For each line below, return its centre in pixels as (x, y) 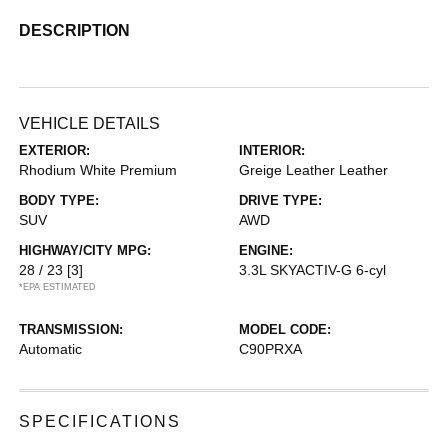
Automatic (51, 349)
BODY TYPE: (59, 200)
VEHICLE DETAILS (90, 123)
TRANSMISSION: (71, 329)
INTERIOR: (272, 150)
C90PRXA (270, 349)
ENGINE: (266, 250)
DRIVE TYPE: (280, 200)
